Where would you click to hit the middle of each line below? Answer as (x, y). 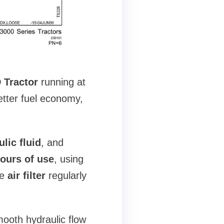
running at (61, 82)
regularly (66, 176)
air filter (26, 176)
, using (68, 159)
